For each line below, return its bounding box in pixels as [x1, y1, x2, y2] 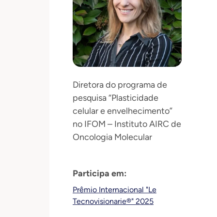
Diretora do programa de [73, 79, 167, 90]
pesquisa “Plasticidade [73, 92, 158, 103]
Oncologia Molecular [73, 131, 152, 142]
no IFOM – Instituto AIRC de [73, 118, 181, 129]
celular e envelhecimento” [73, 105, 172, 116]
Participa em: [73, 168, 126, 179]
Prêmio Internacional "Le [73, 185, 156, 194]
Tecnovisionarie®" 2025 [73, 196, 154, 206]
